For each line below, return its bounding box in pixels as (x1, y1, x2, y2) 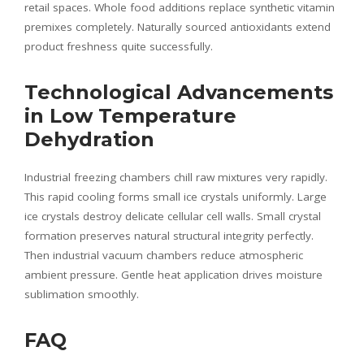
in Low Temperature (24, 103, 236, 128)
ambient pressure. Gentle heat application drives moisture (24, 266, 323, 282)
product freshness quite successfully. (24, 38, 213, 54)
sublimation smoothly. (24, 286, 139, 301)
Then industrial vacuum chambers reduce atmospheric (24, 247, 303, 262)
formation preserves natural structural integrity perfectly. (24, 227, 314, 243)
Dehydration (24, 127, 154, 151)
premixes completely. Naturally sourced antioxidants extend (24, 19, 331, 34)
